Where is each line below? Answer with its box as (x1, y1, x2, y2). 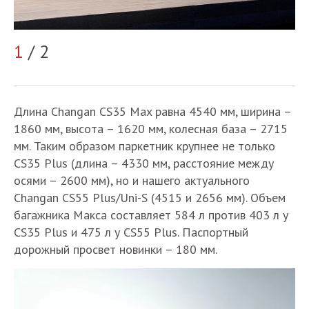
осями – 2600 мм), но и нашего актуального (14, 172, 250, 189)
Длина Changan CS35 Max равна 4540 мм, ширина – (14, 103, 291, 120)
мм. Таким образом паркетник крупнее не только (14, 138, 275, 154)
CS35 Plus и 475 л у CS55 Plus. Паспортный (14, 224, 248, 241)
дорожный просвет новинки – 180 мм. (14, 241, 217, 258)
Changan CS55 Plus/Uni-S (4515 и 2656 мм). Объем (14, 190, 286, 206)
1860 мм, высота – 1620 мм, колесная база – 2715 (14, 121, 288, 137)
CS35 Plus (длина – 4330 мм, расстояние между (14, 155, 274, 172)
